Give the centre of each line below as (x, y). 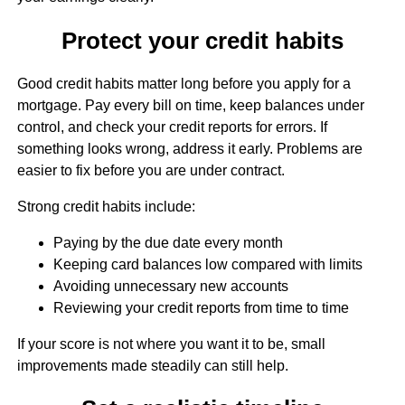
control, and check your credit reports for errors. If (172, 127)
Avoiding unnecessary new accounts (170, 286)
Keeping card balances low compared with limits (207, 264)
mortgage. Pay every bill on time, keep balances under (190, 105)
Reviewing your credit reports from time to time (201, 307)
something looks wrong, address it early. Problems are (189, 148)
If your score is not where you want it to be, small (171, 344)
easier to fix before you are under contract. (151, 170)
